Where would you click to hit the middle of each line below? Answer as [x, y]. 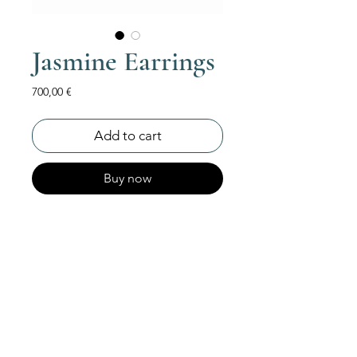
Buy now [127, 178]
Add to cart [127, 135]
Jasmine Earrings [124, 61]
